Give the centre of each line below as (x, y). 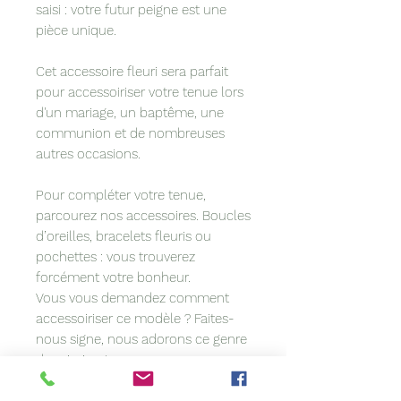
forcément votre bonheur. (113, 277)
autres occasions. (88, 154)
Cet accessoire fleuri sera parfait (132, 71)
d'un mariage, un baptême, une (130, 112)
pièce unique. (76, 30)
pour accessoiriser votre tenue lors (140, 92)
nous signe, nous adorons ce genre (141, 339)
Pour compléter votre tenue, (121, 195)
